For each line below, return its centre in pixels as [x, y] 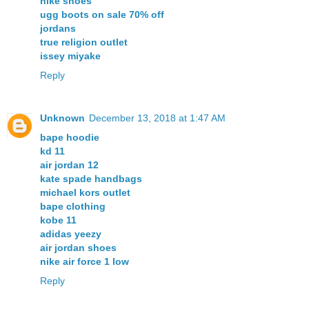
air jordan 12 [69, 165]
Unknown [62, 118]
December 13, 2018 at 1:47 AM [157, 118]
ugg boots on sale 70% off [102, 15]
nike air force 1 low [84, 262]
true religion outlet [84, 42]
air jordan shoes [78, 248]
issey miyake [70, 56]
